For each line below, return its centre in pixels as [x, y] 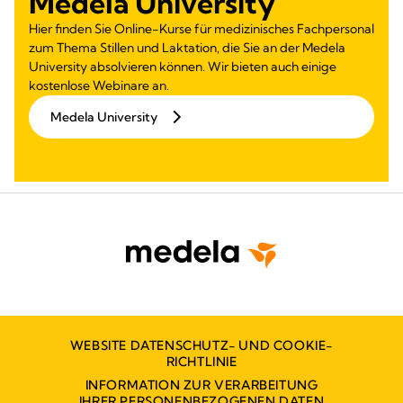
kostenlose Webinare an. [99, 85]
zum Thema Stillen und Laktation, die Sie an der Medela [187, 47]
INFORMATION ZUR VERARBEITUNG [201, 385]
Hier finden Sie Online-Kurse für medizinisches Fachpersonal [201, 28]
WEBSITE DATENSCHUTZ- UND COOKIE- [201, 345]
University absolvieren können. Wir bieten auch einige [183, 66]
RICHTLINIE [201, 361]
